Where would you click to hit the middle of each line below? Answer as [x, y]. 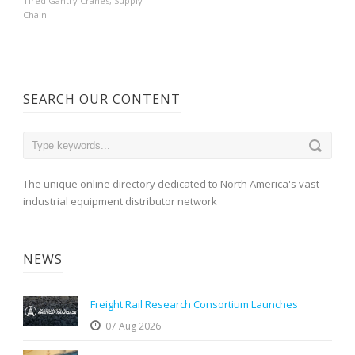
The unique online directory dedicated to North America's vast [171, 184]
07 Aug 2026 [133, 326]
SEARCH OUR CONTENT [102, 99]
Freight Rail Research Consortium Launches [194, 305]
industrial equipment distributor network [120, 202]
